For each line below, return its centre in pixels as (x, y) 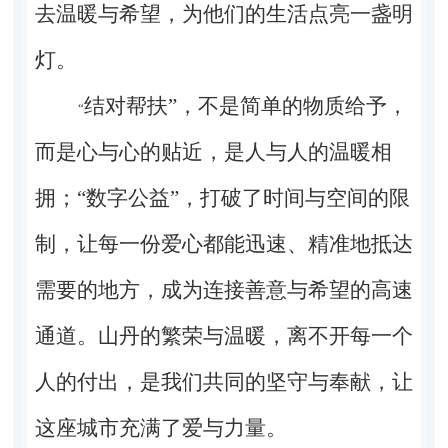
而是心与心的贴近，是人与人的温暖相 (213, 151)
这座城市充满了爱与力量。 (160, 427)
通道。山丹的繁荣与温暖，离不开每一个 (223, 335)
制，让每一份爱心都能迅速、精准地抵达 (223, 243)
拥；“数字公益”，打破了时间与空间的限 (222, 197)
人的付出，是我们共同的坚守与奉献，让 (223, 381)
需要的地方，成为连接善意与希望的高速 (223, 289)
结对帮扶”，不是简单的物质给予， (245, 105)
